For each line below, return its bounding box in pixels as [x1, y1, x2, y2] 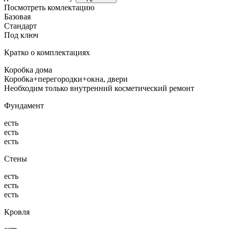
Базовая [4, 12, 31, 21]
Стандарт [4, 21, 37, 30]
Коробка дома [4, 65, 52, 74]
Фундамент [4, 101, 44, 110]
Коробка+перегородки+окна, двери [4, 74, 128, 83]
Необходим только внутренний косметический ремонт [4, 83, 194, 93]
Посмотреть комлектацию [4, 3, 95, 12]
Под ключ [4, 30, 38, 39]
